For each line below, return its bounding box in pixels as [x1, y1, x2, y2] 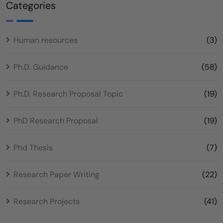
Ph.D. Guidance [13, 61, 68, 72]
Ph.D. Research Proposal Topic [13, 88, 123, 99]
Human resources [13, 34, 78, 45]
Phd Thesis [13, 142, 53, 153]
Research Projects [13, 196, 80, 207]
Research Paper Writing [13, 169, 100, 180]
